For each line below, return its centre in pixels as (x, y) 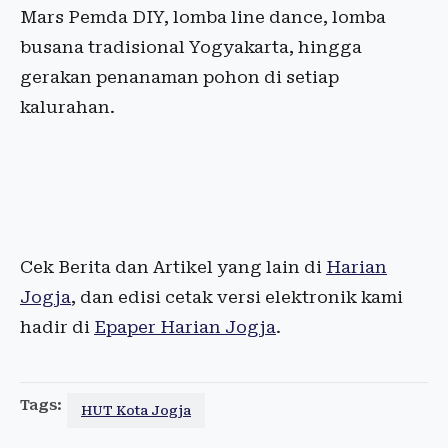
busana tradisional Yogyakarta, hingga (191, 47)
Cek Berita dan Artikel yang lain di (173, 267)
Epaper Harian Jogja (185, 327)
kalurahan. (67, 107)
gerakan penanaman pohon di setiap (179, 77)
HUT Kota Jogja (136, 411)
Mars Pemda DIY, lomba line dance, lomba (203, 17)
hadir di (57, 327)
